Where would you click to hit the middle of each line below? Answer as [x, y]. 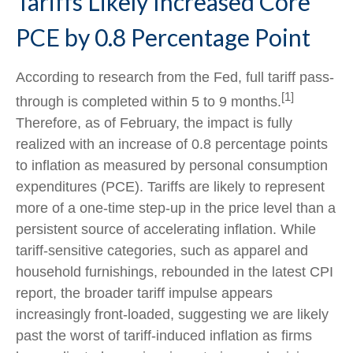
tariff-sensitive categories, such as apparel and [162, 250]
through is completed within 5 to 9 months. [149, 101]
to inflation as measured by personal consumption [172, 165]
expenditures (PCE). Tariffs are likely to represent [170, 186]
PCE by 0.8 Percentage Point [163, 37]
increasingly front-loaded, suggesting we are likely [172, 314]
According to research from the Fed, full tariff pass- [175, 77]
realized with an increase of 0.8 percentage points [172, 144]
